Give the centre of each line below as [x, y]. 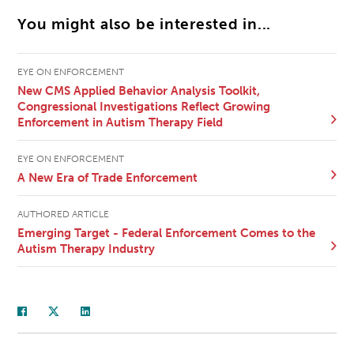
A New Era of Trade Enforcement [108, 177]
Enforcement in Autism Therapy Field [121, 122]
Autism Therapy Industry [87, 249]
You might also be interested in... [145, 24]
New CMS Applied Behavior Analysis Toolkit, [139, 90]
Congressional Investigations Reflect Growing [144, 106]
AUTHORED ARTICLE [64, 214]
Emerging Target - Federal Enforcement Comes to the [167, 233]
